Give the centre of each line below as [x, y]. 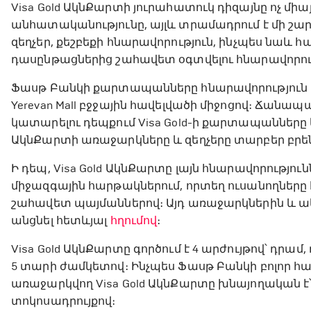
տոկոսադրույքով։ [64, 301]
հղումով [134, 221]
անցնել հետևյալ [61, 221]
